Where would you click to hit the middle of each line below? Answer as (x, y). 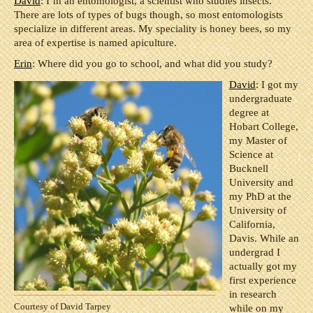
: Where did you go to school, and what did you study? (152, 64)
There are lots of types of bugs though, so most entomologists (148, 15)
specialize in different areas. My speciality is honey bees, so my (153, 29)
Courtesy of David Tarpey (63, 306)
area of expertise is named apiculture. (95, 43)
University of (258, 210)
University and (261, 182)
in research (253, 294)
